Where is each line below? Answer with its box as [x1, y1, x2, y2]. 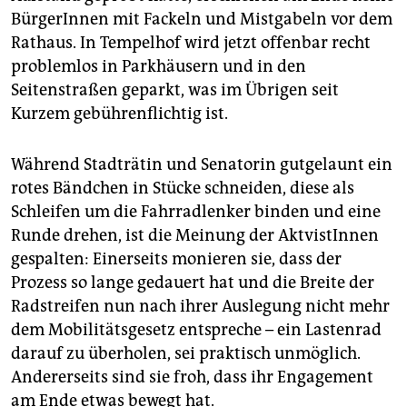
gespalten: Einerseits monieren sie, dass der [11, 249, 342, 270]
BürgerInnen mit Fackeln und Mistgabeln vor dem [11, 9, 392, 30]
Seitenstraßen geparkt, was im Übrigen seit [11, 80, 339, 101]
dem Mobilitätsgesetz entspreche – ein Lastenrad [11, 320, 382, 341]
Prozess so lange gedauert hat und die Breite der [11, 273, 374, 293]
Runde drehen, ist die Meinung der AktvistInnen [11, 225, 379, 246]
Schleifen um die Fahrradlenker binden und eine [11, 202, 381, 223]
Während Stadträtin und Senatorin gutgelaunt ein [11, 154, 392, 175]
